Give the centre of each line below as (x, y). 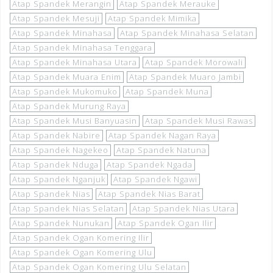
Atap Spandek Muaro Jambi (185, 76)
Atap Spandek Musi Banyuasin (75, 120)
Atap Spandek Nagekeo (60, 150)
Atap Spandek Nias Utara (184, 208)
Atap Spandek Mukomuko (65, 91)
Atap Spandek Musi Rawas (199, 120)
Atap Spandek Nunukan (61, 223)
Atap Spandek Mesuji (56, 18)
